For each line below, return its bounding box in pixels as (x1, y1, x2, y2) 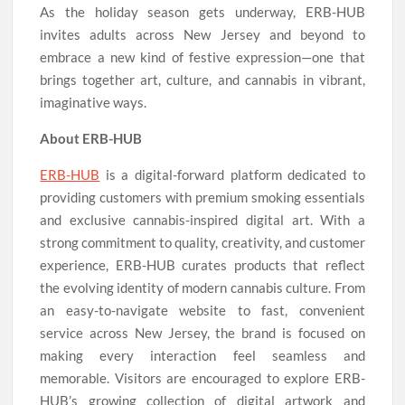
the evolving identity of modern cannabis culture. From (40, 278, 365, 296)
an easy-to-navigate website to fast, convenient (40, 301, 365, 318)
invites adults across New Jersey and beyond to (40, 25, 365, 42)
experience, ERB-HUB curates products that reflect (40, 256, 365, 273)
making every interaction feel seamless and (40, 346, 365, 363)
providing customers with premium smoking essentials (40, 188, 365, 205)
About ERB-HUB (40, 129, 143, 146)
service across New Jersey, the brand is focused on (40, 324, 365, 341)
